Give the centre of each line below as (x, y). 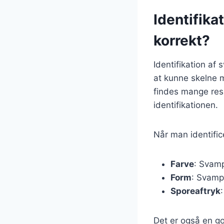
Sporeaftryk (195, 191)
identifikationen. (186, 105)
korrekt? (182, 40)
